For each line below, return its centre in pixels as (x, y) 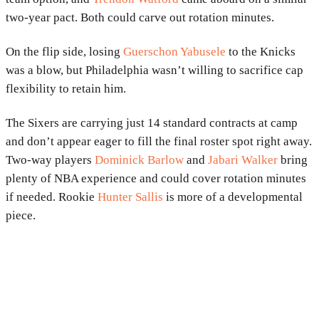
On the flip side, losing (64, 51)
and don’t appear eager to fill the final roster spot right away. (159, 141)
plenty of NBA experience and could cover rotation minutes (156, 178)
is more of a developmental (233, 197)
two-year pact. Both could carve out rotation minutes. (140, 17)
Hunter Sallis (130, 197)
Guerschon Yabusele (174, 51)
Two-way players (50, 159)
